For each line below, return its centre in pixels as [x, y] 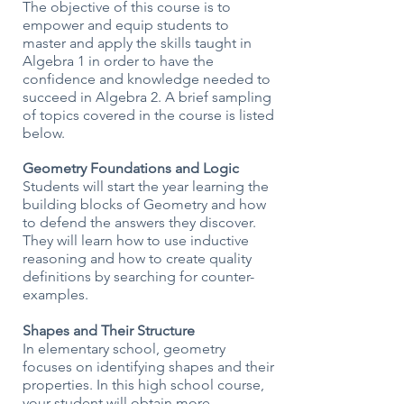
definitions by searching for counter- [138, 276]
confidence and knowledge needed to [147, 79]
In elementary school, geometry [124, 349]
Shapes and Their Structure [109, 331]
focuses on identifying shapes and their [148, 367]
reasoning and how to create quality [137, 258]
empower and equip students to [126, 25]
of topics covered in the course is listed [148, 115]
